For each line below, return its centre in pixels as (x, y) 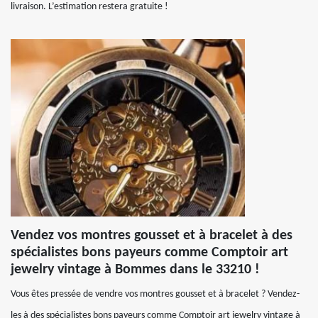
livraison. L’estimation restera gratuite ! (89, 7)
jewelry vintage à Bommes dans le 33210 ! (135, 270)
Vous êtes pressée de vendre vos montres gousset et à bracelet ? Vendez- (155, 294)
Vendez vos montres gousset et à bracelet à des (152, 236)
